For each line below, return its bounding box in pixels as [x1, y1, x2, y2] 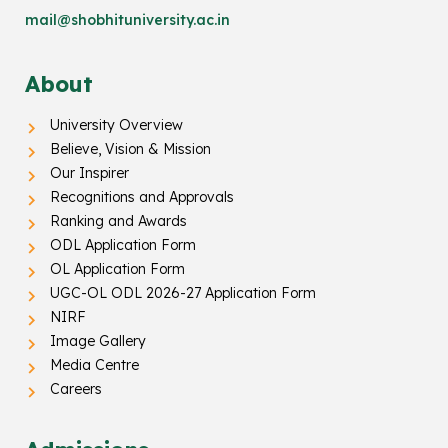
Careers [50, 379, 102, 398]
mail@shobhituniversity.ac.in [25, 10, 230, 29]
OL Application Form [50, 259, 185, 278]
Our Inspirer [50, 163, 129, 182]
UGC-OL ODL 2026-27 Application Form [50, 283, 316, 302]
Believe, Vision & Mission [50, 139, 211, 158]
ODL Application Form [50, 235, 196, 254]
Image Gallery [50, 331, 146, 350]
